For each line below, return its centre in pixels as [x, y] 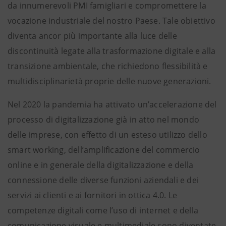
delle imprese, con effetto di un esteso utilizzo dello [107, 135]
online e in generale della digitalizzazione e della [101, 165]
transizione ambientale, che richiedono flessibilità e [108, 66]
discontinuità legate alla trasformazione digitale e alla [112, 51]
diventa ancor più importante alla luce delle [92, 36]
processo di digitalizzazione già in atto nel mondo [104, 120]
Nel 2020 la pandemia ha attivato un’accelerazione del [112, 104]
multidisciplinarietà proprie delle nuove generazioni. [109, 81]
